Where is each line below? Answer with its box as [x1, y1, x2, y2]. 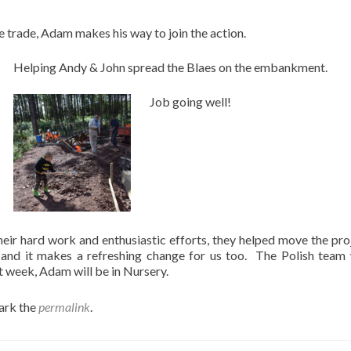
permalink [38, 299, 90, 314]
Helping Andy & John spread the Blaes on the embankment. [13, 60, 327, 74]
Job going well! [150, 94, 231, 109]
